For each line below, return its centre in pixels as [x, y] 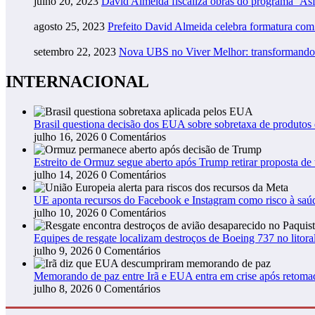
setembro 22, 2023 [75, 52]
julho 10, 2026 [66, 213]
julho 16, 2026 [66, 137]
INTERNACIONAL [77, 82]
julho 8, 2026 [63, 289]
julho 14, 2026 [66, 175]
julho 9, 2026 [63, 251]
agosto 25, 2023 [69, 27]
